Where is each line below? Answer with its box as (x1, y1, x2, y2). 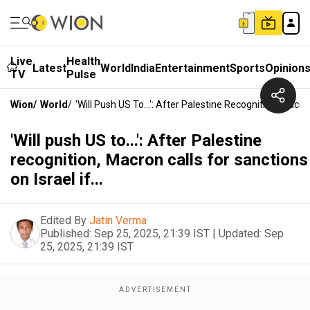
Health (66, 55, 100, 68)
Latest (33, 61, 66, 75)
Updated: (219, 227, 262, 240)
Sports (230, 61, 265, 75)
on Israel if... (10, 170, 103, 189)
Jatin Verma (89, 214, 147, 227)
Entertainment (155, 61, 230, 75)
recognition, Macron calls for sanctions (10, 150, 308, 170)
